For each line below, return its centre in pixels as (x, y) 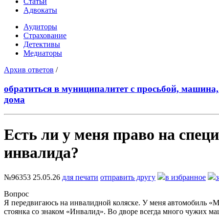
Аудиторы (40, 26)
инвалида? (41, 152)
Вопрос (16, 194)
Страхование (45, 35)
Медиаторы (43, 53)
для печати (80, 177)
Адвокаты (40, 10)
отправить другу (128, 177)
